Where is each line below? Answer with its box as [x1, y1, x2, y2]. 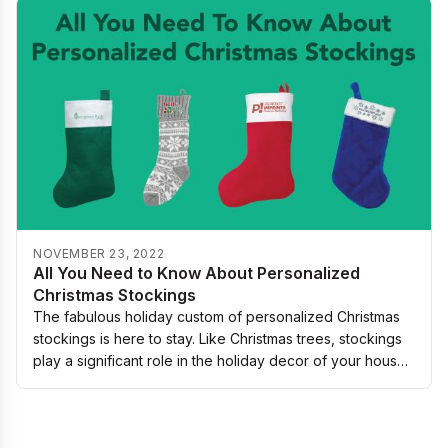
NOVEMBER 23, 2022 [33, 245, 165, 261]
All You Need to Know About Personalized [33, 262, 360, 283]
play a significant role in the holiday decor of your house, [33, 351, 410, 369]
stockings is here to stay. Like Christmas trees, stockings [33, 329, 100, 347]
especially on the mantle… [33, 373, 204, 391]
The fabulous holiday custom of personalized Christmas [33, 307, 246, 325]
